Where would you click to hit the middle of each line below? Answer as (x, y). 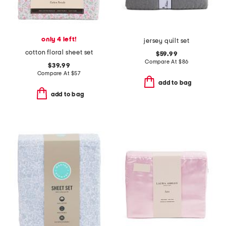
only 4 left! (59, 39)
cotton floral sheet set (59, 52)
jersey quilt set (167, 41)
